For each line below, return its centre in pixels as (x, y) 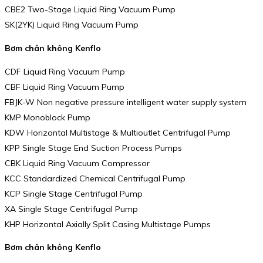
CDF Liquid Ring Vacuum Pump (65, 71)
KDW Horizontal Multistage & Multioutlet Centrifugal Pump (118, 132)
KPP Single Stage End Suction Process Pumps (93, 148)
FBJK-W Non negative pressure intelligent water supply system (126, 102)
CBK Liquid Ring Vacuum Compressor (77, 163)
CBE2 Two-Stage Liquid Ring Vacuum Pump (90, 10)
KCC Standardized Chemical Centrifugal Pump (95, 178)
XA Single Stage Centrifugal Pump (71, 209)
